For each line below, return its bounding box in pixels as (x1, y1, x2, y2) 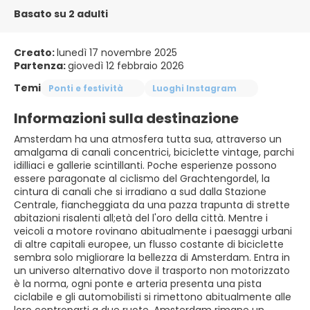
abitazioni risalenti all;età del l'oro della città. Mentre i (14, 211, 268, 225)
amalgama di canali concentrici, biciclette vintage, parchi (14, 145, 294, 159)
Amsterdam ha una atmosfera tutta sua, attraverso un (14, 132, 282, 146)
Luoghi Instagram (152, 82, 237, 94)
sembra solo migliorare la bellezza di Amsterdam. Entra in (14, 250, 290, 264)
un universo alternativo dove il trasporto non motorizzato (14, 264, 290, 277)
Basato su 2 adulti (14, 7, 108, 21)
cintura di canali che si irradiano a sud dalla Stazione (14, 185, 266, 199)
